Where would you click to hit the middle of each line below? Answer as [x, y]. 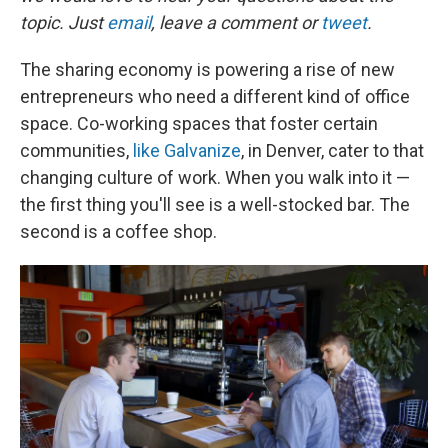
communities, [76, 151]
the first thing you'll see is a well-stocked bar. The [215, 205]
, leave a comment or [234, 23]
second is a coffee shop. [118, 232]
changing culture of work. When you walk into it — [215, 178]
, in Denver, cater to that [332, 151]
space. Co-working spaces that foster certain [199, 124]
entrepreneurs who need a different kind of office [215, 97]
